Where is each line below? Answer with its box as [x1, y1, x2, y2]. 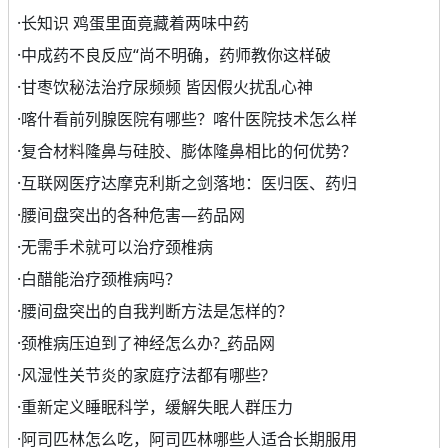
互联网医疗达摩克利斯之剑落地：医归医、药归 [21, 172, 357, 195]
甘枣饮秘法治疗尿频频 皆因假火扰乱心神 [21, 76, 313, 99]
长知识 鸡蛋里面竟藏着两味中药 [21, 12, 249, 35]
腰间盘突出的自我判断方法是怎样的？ [21, 300, 293, 323]
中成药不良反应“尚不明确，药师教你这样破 [21, 44, 331, 67]
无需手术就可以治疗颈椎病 [21, 236, 213, 259]
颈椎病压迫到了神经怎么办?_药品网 [21, 332, 275, 355]
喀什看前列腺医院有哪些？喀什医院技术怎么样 [21, 108, 357, 131]
